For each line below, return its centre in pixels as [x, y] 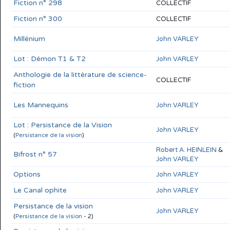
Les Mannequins [41, 105]
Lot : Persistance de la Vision [63, 125]
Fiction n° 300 [38, 18]
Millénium [29, 39]
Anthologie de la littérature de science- [80, 74]
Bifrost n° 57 [35, 154]
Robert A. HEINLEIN [186, 150]
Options [27, 174]
